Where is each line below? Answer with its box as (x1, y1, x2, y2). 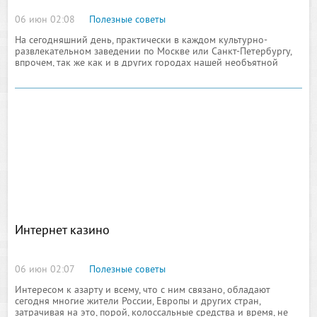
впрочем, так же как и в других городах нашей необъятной (15, 57, 279, 69)
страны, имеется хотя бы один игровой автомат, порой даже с (15, 69, 290, 81)
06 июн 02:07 (15, 264, 76, 276)
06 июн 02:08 (15, 14, 76, 26)
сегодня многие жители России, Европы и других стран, (15, 296, 261, 308)
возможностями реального (15, 80, 134, 92)
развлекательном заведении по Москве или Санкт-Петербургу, (15, 46, 292, 58)
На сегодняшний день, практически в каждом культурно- (15, 35, 268, 47)
